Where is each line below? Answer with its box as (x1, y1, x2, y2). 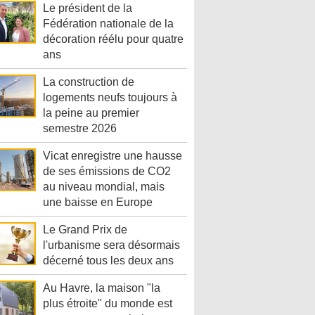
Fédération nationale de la (43, 18, 174, 30)
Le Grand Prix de (43, 224, 127, 236)
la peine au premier (43, 107, 139, 120)
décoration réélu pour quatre (43, 33, 184, 46)
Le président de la (43, 2, 132, 15)
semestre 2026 (43, 122, 117, 135)
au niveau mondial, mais (43, 181, 165, 193)
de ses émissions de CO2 (43, 165, 171, 178)
